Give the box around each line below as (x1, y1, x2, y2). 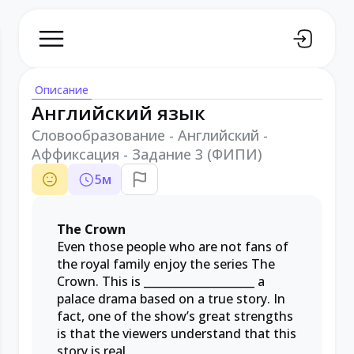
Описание (35, 82, 88, 97)
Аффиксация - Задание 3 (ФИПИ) (32, 145, 262, 164)
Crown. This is (57, 273, 144, 290)
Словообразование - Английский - (32, 126, 268, 145)
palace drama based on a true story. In (57, 290, 285, 307)
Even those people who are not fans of (57, 238, 288, 255)
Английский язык (32, 100, 205, 126)
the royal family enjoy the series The (57, 255, 275, 273)
